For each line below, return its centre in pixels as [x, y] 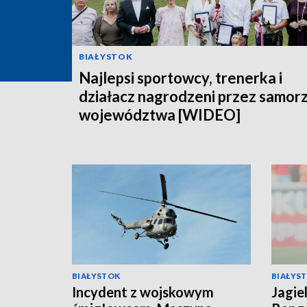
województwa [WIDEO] [160, 114]
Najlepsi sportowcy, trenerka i [181, 77]
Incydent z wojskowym [143, 292]
